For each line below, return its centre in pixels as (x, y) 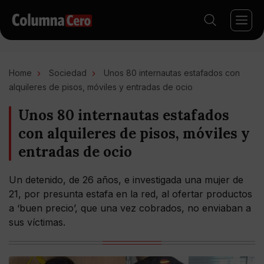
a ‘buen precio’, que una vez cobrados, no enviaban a (130, 208)
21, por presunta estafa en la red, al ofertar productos (131, 194)
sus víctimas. (37, 222)
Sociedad (68, 73)
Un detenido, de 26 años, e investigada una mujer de (126, 180)
